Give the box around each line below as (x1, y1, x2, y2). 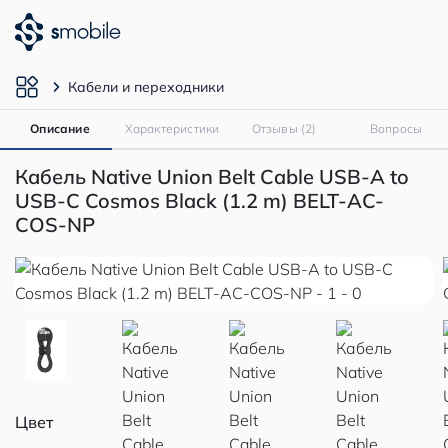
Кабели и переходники (68, 77, 224, 96)
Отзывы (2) (251, 121, 317, 136)
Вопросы (369, 121, 423, 136)
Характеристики (124, 121, 220, 136)
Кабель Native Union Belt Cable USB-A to (15, 164, 409, 189)
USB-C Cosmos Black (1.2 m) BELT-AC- (15, 188, 384, 213)
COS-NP (15, 212, 95, 237)
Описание (30, 121, 90, 136)
